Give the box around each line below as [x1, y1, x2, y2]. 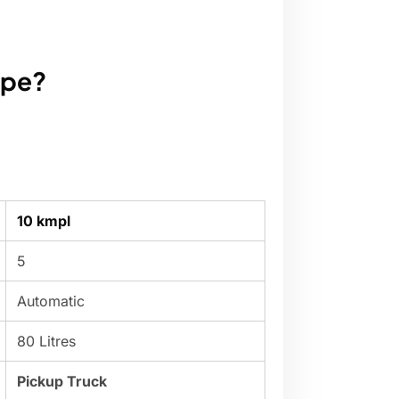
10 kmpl [17, 212, 70, 231]
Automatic [17, 292, 85, 311]
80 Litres [17, 332, 76, 351]
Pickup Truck [17, 372, 107, 391]
